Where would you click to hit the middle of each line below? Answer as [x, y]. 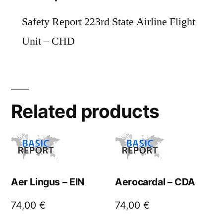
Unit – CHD [48, 41]
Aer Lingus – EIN [48, 182]
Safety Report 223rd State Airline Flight [109, 22]
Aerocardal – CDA [155, 182]
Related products [85, 111]
